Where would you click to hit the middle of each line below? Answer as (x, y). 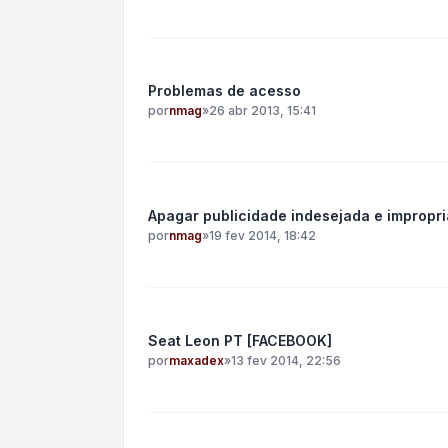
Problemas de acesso (224, 90)
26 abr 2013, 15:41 (262, 110)
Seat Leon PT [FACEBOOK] (240, 340)
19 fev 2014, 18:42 (262, 235)
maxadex (196, 360)
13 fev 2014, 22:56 (286, 360)
